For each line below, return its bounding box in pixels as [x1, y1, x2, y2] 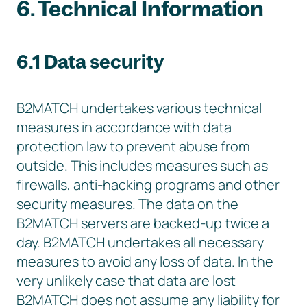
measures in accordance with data [16, 118, 232, 136]
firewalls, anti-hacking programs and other [16, 175, 280, 194]
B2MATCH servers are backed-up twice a [16, 214, 269, 232]
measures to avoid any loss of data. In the [16, 252, 273, 271]
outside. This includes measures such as [16, 156, 268, 175]
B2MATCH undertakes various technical [16, 99, 262, 117]
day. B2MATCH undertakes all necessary [16, 233, 264, 251]
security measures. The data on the [16, 195, 238, 213]
